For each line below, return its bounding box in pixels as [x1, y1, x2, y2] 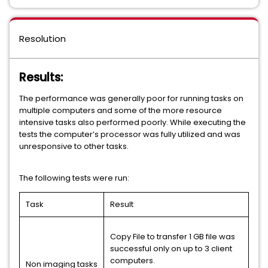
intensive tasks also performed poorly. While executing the [19, 117, 246, 128]
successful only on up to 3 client [110, 243, 232, 254]
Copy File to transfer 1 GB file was [110, 231, 235, 242]
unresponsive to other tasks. [19, 141, 129, 152]
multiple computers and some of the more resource [19, 105, 222, 116]
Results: [19, 69, 63, 86]
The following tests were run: [19, 172, 129, 184]
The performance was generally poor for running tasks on [19, 93, 243, 104]
